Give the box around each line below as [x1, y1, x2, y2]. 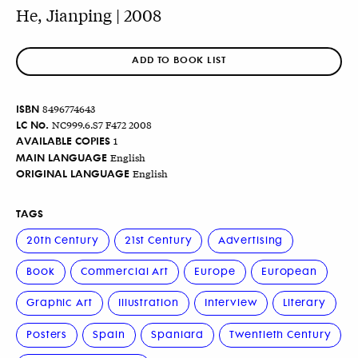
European [261, 263, 317, 279]
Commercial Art [80, 263, 169, 279]
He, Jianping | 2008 [16, 3, 161, 26]
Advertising [217, 231, 284, 247]
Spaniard [151, 325, 205, 341]
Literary [282, 294, 327, 310]
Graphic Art [26, 294, 93, 310]
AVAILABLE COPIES [16, 133, 110, 149]
